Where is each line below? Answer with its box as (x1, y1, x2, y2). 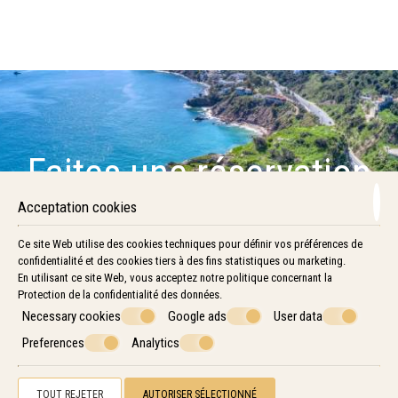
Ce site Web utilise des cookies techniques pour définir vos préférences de (18, 237, 362, 251)
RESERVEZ (171, 260, 227, 275)
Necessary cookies (22, 307, 121, 324)
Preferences (22, 334, 84, 351)
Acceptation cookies (18, 198, 137, 216)
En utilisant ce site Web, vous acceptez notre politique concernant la (18, 271, 332, 284)
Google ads (168, 307, 227, 324)
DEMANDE (173, 230, 225, 245)
